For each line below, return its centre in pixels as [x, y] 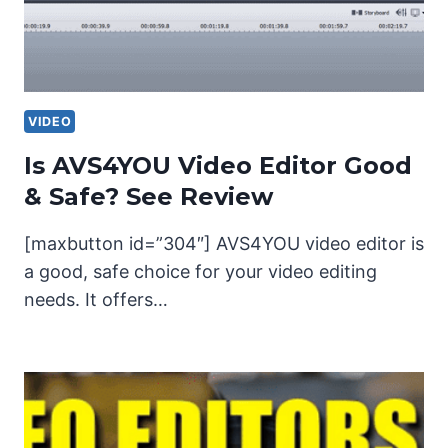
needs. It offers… [96, 299]
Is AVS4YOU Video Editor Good [218, 165]
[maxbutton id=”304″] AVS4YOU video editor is [224, 243]
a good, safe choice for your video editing [200, 271]
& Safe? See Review [148, 196]
